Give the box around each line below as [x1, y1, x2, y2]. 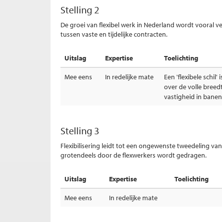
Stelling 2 [60, 3, 99, 16]
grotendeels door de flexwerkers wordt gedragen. [60, 151, 208, 160]
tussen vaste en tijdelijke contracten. [60, 30, 167, 39]
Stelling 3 [60, 124, 99, 137]
